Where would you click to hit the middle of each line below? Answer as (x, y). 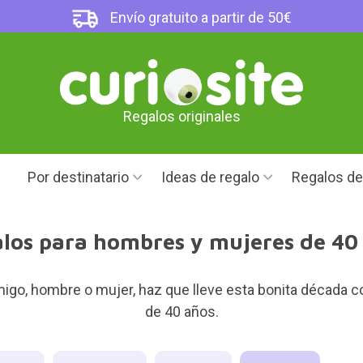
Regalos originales (181, 117)
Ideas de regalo (210, 177)
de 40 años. (181, 312)
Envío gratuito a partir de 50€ (200, 17)
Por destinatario (78, 177)
